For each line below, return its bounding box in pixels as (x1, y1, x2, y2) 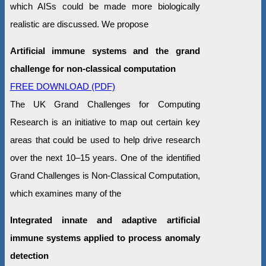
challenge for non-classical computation (9, 63, 176, 74)
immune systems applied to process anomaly (9, 232, 200, 243)
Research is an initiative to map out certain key (9, 116, 200, 127)
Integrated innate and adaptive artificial (9, 214, 200, 225)
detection (9, 250, 49, 261)
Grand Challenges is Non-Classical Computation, (9, 170, 200, 180)
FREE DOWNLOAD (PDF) (9, 81, 115, 91)
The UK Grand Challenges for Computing (9, 99, 200, 109)
